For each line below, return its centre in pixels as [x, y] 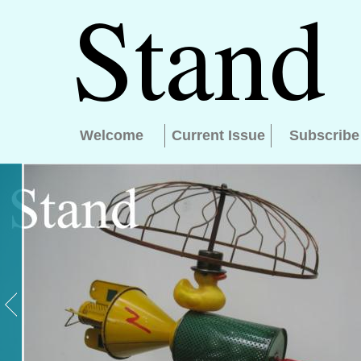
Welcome [111, 135]
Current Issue [218, 135]
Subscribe [324, 135]
